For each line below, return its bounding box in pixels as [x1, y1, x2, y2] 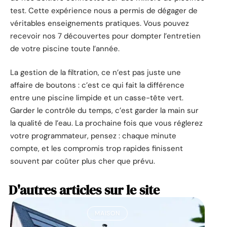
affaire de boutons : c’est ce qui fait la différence [10, 80, 184, 91]
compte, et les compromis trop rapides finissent [10, 143, 183, 154]
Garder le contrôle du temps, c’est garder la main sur [10, 105, 199, 116]
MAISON [95, 209, 120, 218]
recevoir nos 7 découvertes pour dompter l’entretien [10, 30, 201, 41]
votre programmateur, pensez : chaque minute [10, 131, 176, 141]
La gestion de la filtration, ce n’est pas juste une [10, 67, 181, 78]
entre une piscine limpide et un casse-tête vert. [10, 93, 183, 103]
